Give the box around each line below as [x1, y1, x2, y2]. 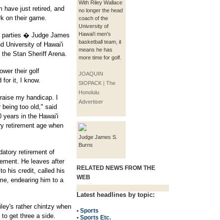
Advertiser [79, 99, 103, 105]
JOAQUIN [79, 71, 103, 77]
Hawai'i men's [79, 31, 111, 37]
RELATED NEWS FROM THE [77, 165, 155, 171]
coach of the [79, 15, 108, 21]
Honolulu [79, 89, 99, 95]
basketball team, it [79, 39, 121, 45]
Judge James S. [79, 134, 117, 140]
